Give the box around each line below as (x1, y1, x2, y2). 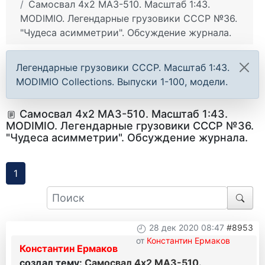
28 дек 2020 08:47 (149, 222, 224, 233)
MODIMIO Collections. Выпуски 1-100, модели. (16, 76, 228, 88)
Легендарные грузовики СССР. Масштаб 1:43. (16, 62, 230, 74)
